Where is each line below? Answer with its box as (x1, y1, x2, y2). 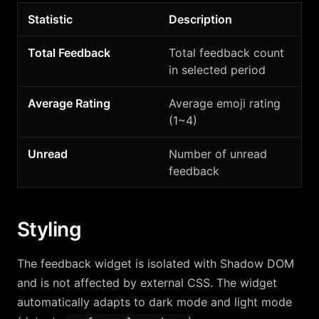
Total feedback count (169, 46, 284, 60)
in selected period (169, 63, 266, 77)
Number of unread (169, 147, 267, 161)
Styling (17, 217, 82, 241)
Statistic (28, 12, 73, 26)
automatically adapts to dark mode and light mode (17, 295, 292, 309)
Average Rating (28, 96, 110, 110)
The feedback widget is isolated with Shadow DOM (17, 256, 294, 271)
